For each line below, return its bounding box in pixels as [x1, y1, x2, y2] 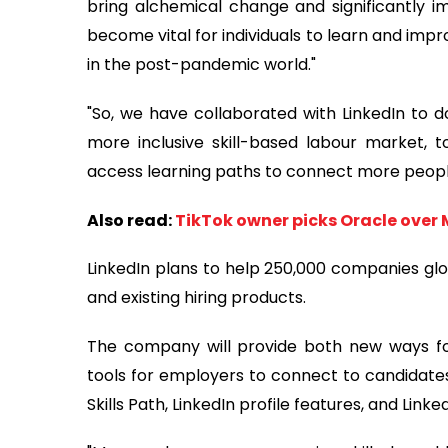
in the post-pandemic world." [87, 53, 316, 77]
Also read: [87, 208, 175, 232]
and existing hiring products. [87, 286, 310, 310]
